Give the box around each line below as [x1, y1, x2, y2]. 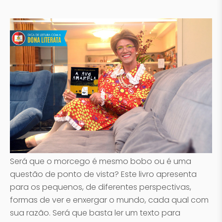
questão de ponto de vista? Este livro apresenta [10, 168, 197, 180]
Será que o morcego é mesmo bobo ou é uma [10, 156, 191, 167]
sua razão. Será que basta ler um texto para [10, 207, 180, 219]
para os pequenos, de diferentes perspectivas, [10, 181, 191, 193]
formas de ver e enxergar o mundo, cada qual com [10, 194, 209, 206]
